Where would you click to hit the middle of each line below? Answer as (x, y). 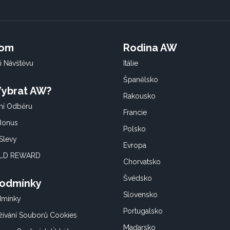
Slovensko (140, 195)
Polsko (135, 129)
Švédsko (138, 178)
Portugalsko (143, 211)
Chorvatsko (142, 162)
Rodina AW (150, 48)
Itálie (131, 63)
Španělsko (141, 80)
